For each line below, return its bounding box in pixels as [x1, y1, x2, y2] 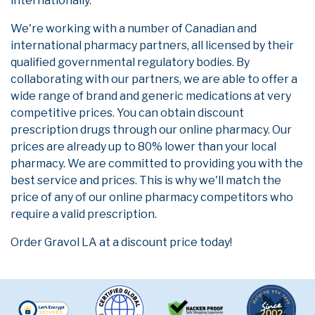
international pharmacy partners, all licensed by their [11, 39, 294, 52]
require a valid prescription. [11, 207, 157, 221]
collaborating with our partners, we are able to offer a [11, 72, 297, 86]
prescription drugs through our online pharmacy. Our [11, 123, 292, 136]
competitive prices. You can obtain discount [11, 106, 244, 120]
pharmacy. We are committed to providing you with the [11, 157, 303, 170]
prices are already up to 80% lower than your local [11, 140, 276, 153]
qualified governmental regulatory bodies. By [11, 56, 250, 69]
